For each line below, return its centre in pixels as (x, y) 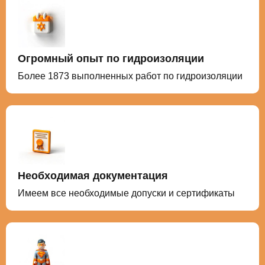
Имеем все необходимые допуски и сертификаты (126, 193)
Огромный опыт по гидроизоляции (111, 58)
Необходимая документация (93, 175)
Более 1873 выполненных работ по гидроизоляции (130, 76)
